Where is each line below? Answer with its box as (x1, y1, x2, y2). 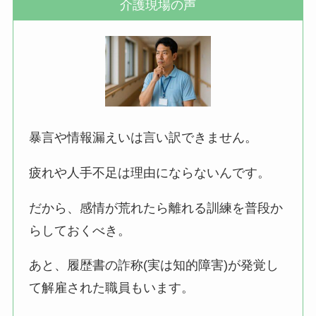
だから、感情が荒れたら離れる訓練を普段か (29, 200, 284, 215)
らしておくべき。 (29, 223, 131, 238)
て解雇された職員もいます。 (29, 281, 195, 296)
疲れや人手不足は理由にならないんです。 (29, 165, 271, 180)
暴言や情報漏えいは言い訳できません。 (29, 130, 258, 145)
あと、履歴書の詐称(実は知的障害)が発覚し (29, 258, 279, 273)
